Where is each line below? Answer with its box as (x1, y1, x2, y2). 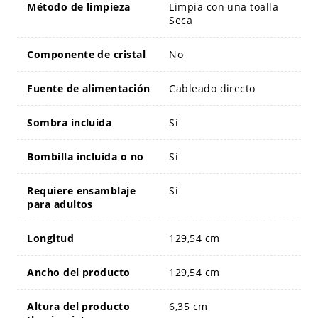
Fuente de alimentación (27, 82, 150, 96)
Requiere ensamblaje (27, 184, 136, 198)
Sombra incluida (27, 116, 112, 130)
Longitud (27, 231, 75, 246)
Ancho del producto (27, 265, 131, 280)
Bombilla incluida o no (27, 150, 144, 164)
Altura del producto (27, 300, 131, 314)
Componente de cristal (27, 48, 146, 62)
